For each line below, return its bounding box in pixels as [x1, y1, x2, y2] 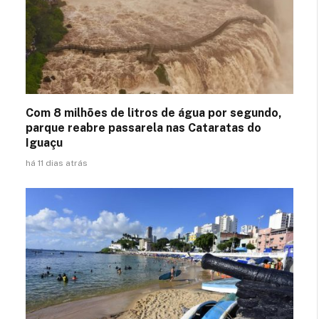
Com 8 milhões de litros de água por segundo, [26, 106, 282, 120]
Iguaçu [26, 136, 63, 150]
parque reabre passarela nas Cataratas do [26, 121, 261, 135]
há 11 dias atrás [26, 158, 88, 169]
